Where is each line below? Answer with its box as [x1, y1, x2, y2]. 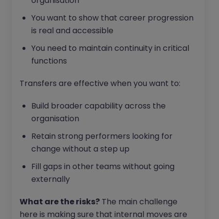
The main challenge [100, 196, 177, 208]
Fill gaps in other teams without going [31, 161, 175, 173]
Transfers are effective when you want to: [20, 78, 180, 89]
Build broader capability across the [31, 100, 166, 112]
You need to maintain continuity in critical [31, 43, 189, 54]
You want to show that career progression [31, 12, 194, 24]
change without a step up [31, 143, 130, 155]
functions [31, 55, 67, 67]
